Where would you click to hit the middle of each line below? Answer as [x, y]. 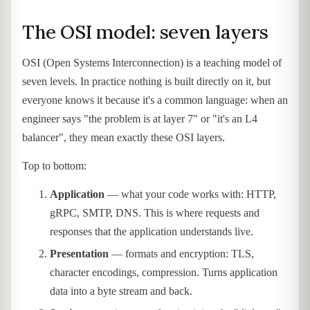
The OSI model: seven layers [145, 32]
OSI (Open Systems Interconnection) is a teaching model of [152, 62]
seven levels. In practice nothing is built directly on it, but [146, 81]
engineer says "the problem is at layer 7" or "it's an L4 [140, 118]
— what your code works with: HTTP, [190, 194]
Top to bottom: [54, 165]
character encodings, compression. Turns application [164, 273]
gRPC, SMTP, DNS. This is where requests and [155, 213]
